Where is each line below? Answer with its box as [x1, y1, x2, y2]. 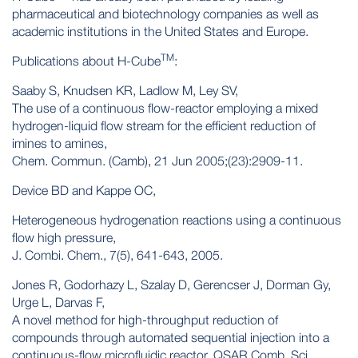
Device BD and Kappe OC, [12, 183, 156, 197]
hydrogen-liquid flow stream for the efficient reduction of [12, 118, 316, 133]
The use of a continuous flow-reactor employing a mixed [12, 101, 318, 115]
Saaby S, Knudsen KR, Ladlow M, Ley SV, [12, 83, 238, 97]
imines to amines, [12, 136, 107, 150]
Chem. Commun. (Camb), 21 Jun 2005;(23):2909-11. [12, 153, 303, 168]
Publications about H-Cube [12, 54, 161, 68]
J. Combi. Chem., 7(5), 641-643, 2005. [12, 248, 223, 262]
